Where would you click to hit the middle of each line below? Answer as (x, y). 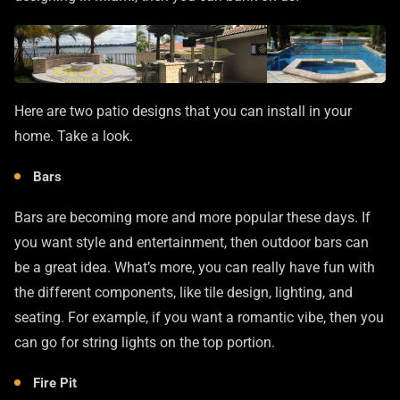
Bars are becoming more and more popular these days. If (192, 217)
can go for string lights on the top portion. (145, 342)
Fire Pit (55, 383)
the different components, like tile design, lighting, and (183, 292)
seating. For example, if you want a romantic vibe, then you (199, 317)
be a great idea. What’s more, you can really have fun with (195, 267)
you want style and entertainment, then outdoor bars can (192, 242)
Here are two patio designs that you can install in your (183, 111)
